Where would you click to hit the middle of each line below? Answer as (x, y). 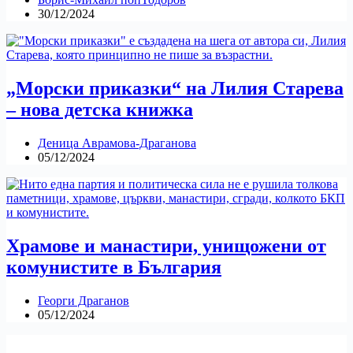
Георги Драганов (84, 300)
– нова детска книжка (100, 109)
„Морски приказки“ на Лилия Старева (175, 88)
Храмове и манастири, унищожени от (166, 245)
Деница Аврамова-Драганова (117, 143)
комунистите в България (114, 267)
